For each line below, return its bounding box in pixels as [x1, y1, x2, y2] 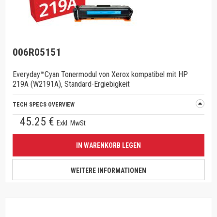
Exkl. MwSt [57, 119, 86, 127]
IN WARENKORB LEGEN [76, 141, 141, 149]
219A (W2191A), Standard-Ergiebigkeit [13, 79, 130, 89]
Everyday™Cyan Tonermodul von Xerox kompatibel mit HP [13, 70, 188, 79]
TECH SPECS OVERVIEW [13, 101, 75, 108]
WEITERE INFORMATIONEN [71, 167, 146, 174]
